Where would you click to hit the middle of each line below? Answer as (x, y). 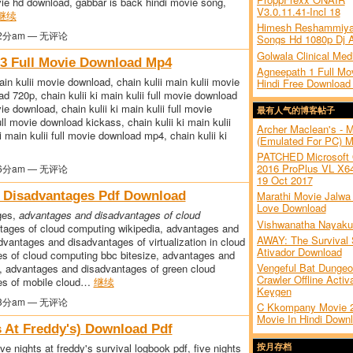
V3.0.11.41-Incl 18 (298, 12)
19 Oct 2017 (284, 180)
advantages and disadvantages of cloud (109, 214)
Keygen (274, 292)
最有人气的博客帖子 (295, 110)
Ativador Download (299, 251)
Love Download (291, 208)
